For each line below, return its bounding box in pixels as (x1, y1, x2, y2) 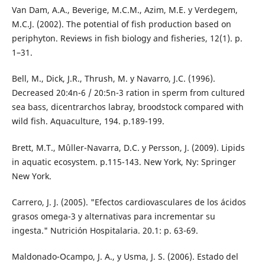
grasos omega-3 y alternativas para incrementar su (11, 210, 215, 222)
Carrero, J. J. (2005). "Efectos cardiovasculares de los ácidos (11, 196, 246, 208)
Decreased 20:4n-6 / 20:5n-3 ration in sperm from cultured (11, 87, 245, 99)
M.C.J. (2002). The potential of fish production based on (11, 18, 231, 30)
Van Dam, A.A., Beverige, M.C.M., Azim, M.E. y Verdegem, (11, 4, 238, 16)
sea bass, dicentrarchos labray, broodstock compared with (11, 101, 244, 113)
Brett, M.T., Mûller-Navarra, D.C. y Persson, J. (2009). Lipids (11, 141, 245, 153)
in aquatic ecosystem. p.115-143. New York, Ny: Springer (11, 156, 236, 167)
